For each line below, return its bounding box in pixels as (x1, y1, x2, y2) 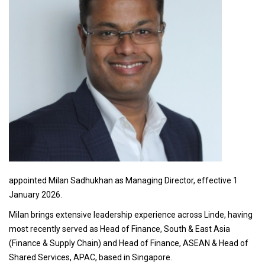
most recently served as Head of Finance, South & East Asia (9, 224, 230, 234)
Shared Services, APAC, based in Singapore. (9, 252, 172, 262)
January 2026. (9, 189, 64, 199)
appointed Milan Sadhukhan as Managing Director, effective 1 (9, 175, 238, 185)
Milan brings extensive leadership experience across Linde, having (9, 209, 253, 219)
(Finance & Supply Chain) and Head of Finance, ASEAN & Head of (9, 238, 248, 248)
